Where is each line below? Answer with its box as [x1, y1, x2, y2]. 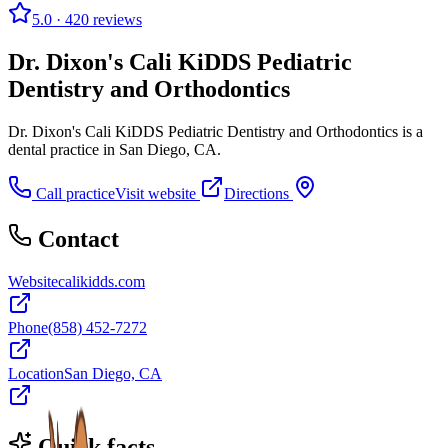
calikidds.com [58, 272, 145, 290]
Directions [224, 184, 293, 202]
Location [8, 364, 64, 382]
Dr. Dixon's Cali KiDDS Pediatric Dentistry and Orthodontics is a [8, 122, 423, 140]
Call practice [32, 184, 115, 202]
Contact [38, 225, 119, 252]
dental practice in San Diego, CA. [8, 140, 221, 158]
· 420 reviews [52, 11, 142, 28]
